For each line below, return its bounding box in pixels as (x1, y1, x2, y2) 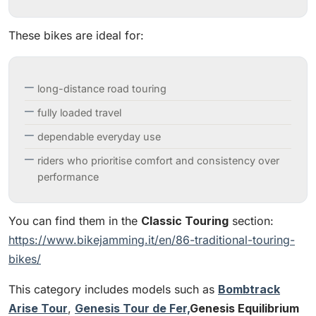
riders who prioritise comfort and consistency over (37, 154, 279, 167)
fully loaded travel (37, 107, 121, 119)
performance (37, 171, 99, 183)
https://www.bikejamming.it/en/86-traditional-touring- (8, 233, 295, 248)
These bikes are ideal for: (8, 28, 144, 43)
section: (229, 214, 274, 229)
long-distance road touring (37, 83, 166, 95)
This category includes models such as (8, 282, 218, 297)
